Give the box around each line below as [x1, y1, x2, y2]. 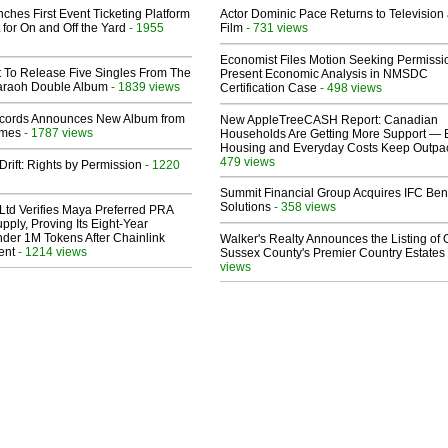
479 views [220, 155, 275, 169]
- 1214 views [15, 245, 87, 259]
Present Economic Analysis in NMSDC [220, 67, 428, 82]
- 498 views [317, 81, 382, 95]
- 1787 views [21, 126, 93, 140]
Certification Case [220, 81, 317, 96]
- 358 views [271, 200, 336, 214]
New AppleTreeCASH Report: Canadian [220, 113, 438, 128]
